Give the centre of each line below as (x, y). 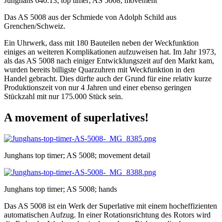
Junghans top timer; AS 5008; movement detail (77, 156)
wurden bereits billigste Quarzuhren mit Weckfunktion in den (99, 70)
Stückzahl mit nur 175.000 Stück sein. (63, 97)
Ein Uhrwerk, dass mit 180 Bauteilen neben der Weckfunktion (101, 43)
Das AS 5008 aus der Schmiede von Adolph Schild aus (90, 17)
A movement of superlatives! (76, 118)
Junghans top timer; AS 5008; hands (60, 189)
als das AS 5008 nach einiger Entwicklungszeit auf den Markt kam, (109, 61)
